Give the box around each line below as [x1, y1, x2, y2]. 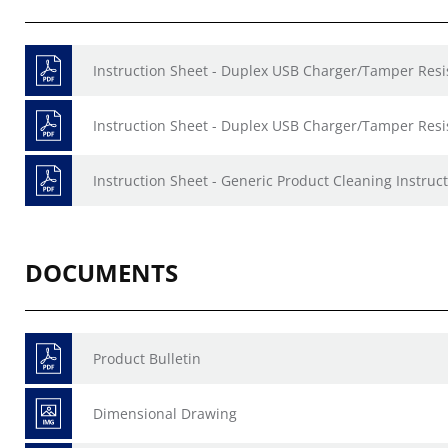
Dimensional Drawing [93, 404, 237, 423]
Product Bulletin [93, 349, 201, 368]
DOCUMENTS [25, 256, 178, 289]
